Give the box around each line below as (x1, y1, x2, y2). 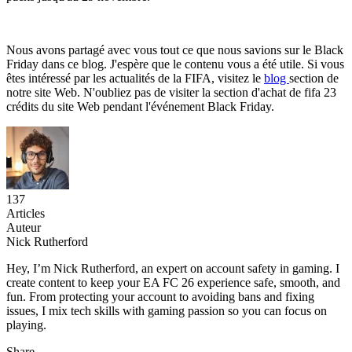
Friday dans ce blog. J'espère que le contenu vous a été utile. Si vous (6, 57, 344, 71)
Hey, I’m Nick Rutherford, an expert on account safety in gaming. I (6, 261, 339, 275)
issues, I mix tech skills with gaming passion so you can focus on (6, 303, 327, 317)
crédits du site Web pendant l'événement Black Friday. (6, 99, 274, 113)
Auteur (6, 220, 41, 234)
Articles (6, 206, 45, 220)
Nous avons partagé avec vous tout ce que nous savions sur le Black (6, 42, 343, 57)
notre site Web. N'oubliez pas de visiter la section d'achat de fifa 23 (6, 85, 336, 99)
